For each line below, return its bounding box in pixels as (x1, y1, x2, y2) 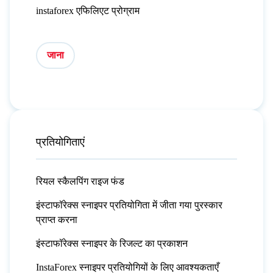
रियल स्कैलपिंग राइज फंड (35, 175, 124, 186)
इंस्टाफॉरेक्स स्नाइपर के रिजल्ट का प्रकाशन (35, 238, 188, 249)
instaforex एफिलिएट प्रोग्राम (35, 5, 140, 16)
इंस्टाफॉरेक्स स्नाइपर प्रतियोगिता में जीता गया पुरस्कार (35, 199, 222, 210)
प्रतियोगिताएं (35, 135, 85, 148)
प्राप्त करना (35, 214, 77, 225)
